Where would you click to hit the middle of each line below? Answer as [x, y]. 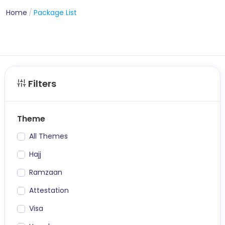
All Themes [48, 136]
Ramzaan [46, 172]
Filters [41, 83]
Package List [55, 12]
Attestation [49, 190]
